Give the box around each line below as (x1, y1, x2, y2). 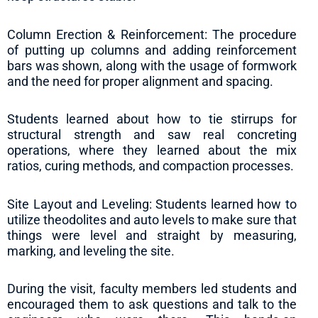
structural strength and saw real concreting (7, 127, 297, 143)
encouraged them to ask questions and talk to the (7, 297, 297, 312)
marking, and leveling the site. (7, 243, 175, 258)
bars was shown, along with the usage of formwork (7, 57, 297, 73)
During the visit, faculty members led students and (7, 281, 297, 297)
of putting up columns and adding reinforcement (7, 42, 297, 57)
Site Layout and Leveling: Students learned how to (7, 196, 297, 212)
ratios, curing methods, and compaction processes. (7, 158, 294, 174)
